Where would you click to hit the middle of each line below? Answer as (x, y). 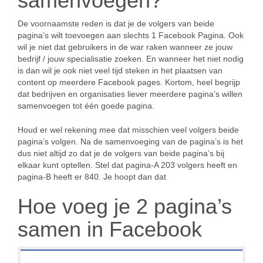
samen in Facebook (110, 229)
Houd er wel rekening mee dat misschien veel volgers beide (128, 130)
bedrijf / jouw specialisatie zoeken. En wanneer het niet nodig (131, 59)
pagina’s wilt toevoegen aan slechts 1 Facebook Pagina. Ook (131, 35)
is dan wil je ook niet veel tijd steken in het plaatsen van (120, 70)
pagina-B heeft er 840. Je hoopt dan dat (92, 177)
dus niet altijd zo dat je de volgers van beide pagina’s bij (121, 153)
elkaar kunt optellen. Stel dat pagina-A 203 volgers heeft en (127, 165)
